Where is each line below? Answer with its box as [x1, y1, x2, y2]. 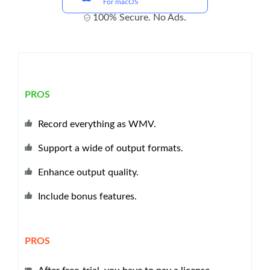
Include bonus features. [38, 192, 137, 202]
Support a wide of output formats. [38, 143, 183, 154]
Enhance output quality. [38, 168, 139, 178]
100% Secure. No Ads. [93, 13, 186, 23]
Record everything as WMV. [38, 119, 156, 130]
